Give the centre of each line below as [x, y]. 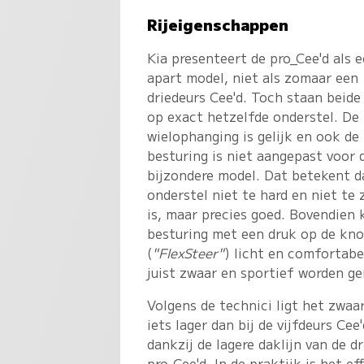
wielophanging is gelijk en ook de [253, 136]
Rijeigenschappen [218, 24]
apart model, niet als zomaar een [253, 78]
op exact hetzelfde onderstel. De [253, 117]
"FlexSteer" [188, 253]
